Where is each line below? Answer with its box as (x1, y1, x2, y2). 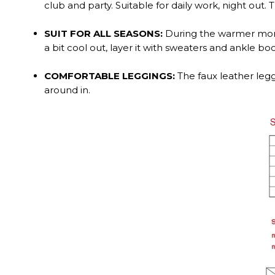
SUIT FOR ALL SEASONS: (44, 27, 163, 39)
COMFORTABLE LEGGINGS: (44, 69, 175, 82)
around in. (44, 83, 90, 96)
